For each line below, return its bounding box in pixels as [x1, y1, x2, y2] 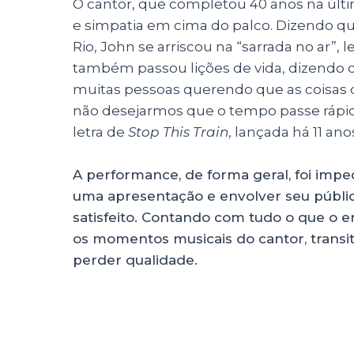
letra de [73, 124, 128, 141]
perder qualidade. [73, 252, 198, 269]
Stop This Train [128, 124, 228, 141]
